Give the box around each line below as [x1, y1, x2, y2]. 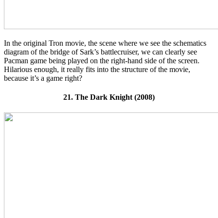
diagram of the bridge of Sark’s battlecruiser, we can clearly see [4, 48, 197, 56]
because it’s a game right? [4, 74, 82, 82]
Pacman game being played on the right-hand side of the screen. [4, 56, 200, 65]
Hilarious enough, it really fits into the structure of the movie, [4, 65, 190, 73]
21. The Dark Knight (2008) [63, 93, 155, 102]
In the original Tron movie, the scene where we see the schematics [4, 39, 206, 47]
